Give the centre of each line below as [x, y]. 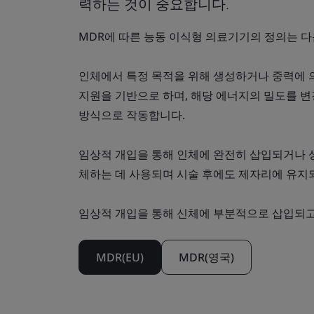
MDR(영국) [206, 257]
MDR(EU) [120, 257]
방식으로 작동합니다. [132, 115]
